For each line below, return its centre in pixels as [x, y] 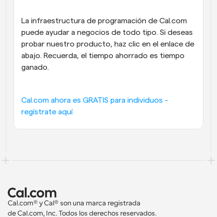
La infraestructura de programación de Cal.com [104, 21]
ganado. [35, 67]
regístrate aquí [47, 112]
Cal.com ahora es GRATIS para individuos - [95, 100]
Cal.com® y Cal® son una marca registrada [75, 203]
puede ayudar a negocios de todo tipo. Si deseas [107, 32]
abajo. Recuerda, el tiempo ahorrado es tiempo [103, 56]
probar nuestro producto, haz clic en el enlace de [108, 44]
